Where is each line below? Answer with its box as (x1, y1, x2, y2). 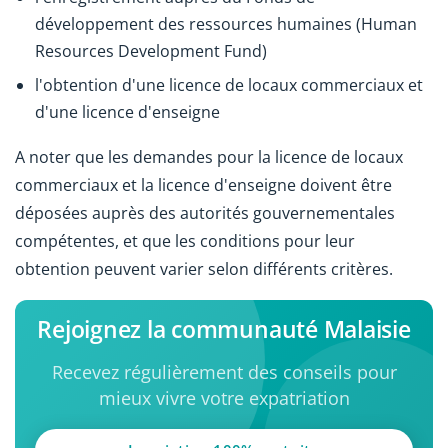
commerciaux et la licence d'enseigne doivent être (15, 174, 392, 197)
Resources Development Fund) (35, 40, 267, 63)
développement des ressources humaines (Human (35, 13, 417, 36)
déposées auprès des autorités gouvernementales (15, 202, 395, 225)
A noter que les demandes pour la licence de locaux (15, 146, 403, 169)
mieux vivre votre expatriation (98, 386, 350, 410)
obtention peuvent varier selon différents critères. (15, 258, 393, 281)
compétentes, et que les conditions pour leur (15, 230, 355, 253)
